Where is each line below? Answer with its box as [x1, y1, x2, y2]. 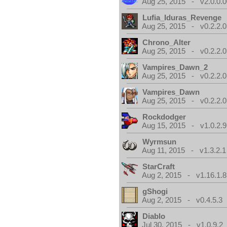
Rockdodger [142, 112, 186, 121]
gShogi [142, 187, 168, 196]
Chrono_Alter [142, 38, 191, 47]
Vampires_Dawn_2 [142, 63, 208, 71]
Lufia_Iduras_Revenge [142, 13, 222, 22]
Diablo [142, 212, 166, 220]
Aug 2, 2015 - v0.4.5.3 [142, 196, 223, 204]
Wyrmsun [142, 137, 177, 146]
